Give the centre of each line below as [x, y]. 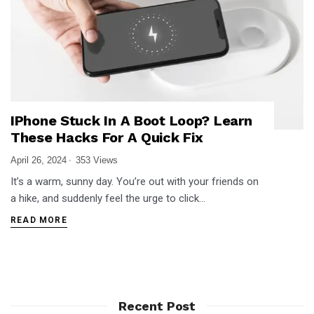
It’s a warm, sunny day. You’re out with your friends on [135, 182]
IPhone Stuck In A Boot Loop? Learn [131, 121]
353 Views [97, 161]
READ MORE [39, 220]
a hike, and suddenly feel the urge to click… [108, 199]
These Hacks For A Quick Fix [107, 138]
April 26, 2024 [39, 161]
